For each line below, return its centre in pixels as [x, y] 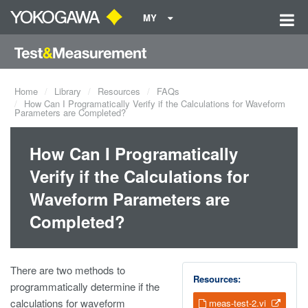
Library [68, 91]
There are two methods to [68, 270]
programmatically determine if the [85, 286]
